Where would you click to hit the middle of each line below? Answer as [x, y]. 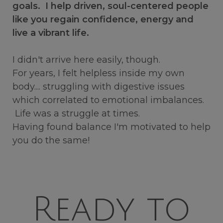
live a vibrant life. [51, 33]
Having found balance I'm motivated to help [111, 127]
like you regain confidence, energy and [103, 20]
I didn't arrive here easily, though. [86, 60]
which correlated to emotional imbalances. [108, 100]
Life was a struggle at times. [79, 114]
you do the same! [52, 141]
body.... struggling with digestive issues [99, 87]
